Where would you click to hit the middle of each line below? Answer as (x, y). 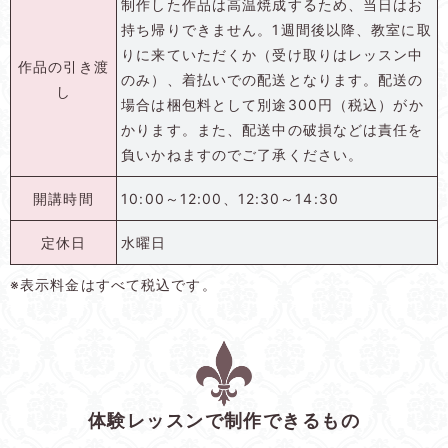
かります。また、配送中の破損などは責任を (272, 129)
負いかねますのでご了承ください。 (242, 154)
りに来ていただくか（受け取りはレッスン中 (272, 54)
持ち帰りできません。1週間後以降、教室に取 (276, 29)
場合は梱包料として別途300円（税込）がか (272, 104)
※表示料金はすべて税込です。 (113, 284)
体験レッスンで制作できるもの (224, 420)
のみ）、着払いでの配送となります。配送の (272, 79)
